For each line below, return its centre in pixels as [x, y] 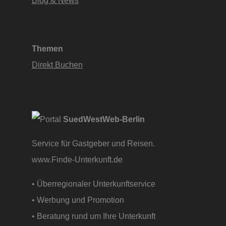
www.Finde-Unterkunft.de [78, 160]
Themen [47, 48]
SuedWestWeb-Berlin [104, 119]
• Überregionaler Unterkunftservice [93, 184]
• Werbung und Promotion [78, 200]
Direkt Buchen [57, 64]
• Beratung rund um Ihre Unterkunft [95, 216]
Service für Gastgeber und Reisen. [93, 144]
